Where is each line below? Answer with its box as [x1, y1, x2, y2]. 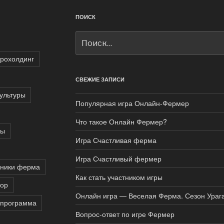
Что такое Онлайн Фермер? [75, 116, 167, 127]
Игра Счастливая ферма [75, 135, 156, 145]
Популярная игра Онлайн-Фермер [75, 98, 189, 108]
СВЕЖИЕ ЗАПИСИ [75, 75, 124, 83]
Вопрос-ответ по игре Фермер [75, 209, 174, 219]
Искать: [75, 31, 102, 41]
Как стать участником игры [75, 172, 162, 182]
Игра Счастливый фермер [75, 153, 161, 164]
